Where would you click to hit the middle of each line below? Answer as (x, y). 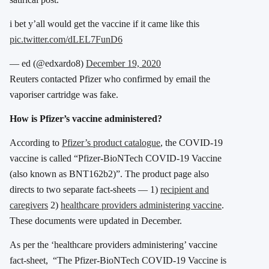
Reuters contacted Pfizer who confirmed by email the (110, 79)
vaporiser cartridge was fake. (64, 95)
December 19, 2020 (123, 64)
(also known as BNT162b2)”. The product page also (109, 174)
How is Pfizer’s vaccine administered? (86, 119)
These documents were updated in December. (96, 221)
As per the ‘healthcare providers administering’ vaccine (113, 245)
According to (36, 143)
